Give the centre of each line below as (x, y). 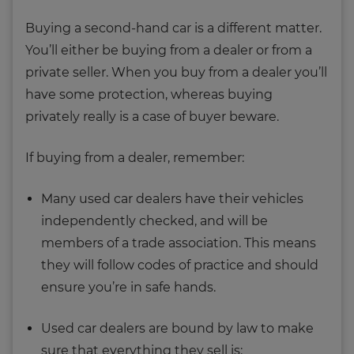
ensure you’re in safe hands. (128, 287)
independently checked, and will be (154, 220)
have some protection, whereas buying (149, 94)
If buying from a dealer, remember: (135, 157)
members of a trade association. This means (179, 243)
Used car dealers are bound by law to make (177, 328)
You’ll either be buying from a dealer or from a (169, 50)
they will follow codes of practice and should (180, 265)
